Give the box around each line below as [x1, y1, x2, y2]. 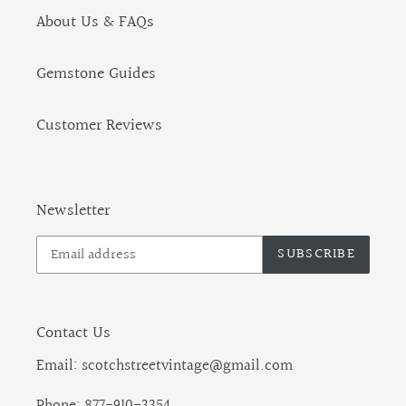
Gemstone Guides [36, 60, 156, 87]
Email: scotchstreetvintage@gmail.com [36, 353, 293, 378]
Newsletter [36, 197, 110, 224]
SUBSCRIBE [277, 243, 355, 266]
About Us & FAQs [36, 8, 154, 35]
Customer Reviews [36, 111, 162, 139]
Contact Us [36, 320, 111, 346]
